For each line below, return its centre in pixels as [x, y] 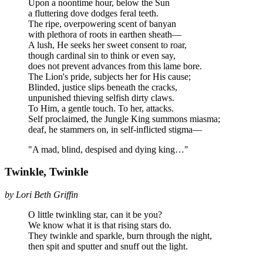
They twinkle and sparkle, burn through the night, [120, 236]
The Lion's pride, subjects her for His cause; [109, 76]
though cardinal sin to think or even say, [102, 55]
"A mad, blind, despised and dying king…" [108, 149]
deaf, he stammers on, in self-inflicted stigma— [115, 129]
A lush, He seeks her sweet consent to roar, [107, 45]
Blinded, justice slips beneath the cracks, [103, 87]
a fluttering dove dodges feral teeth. [93, 13]
